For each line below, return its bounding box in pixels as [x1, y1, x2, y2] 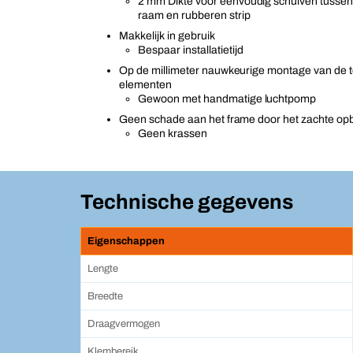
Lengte [87, 263, 118, 274]
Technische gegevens [80, 191, 293, 213]
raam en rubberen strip [138, 9, 251, 21]
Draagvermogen [87, 318, 160, 329]
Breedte [87, 291, 123, 302]
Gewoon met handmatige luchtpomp [138, 93, 317, 105]
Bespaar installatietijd [138, 44, 243, 56]
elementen [119, 79, 172, 91]
